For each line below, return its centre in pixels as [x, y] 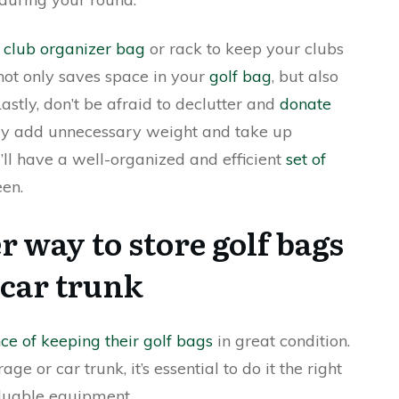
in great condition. [281, 341]
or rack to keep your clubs [244, 49]
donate [305, 104]
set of [306, 159]
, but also [305, 76]
